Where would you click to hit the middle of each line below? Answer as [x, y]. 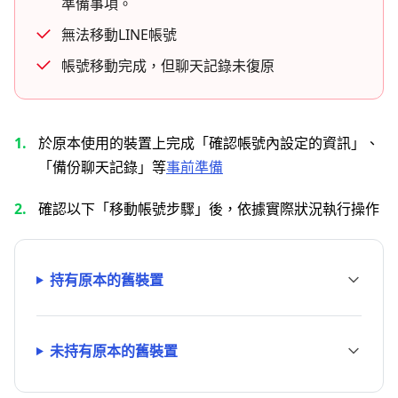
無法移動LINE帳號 [119, 35]
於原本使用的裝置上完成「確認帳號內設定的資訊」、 [209, 143]
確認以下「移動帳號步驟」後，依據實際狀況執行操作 [209, 209]
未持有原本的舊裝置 [113, 351]
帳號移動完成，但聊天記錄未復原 [168, 66]
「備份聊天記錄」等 [102, 167]
